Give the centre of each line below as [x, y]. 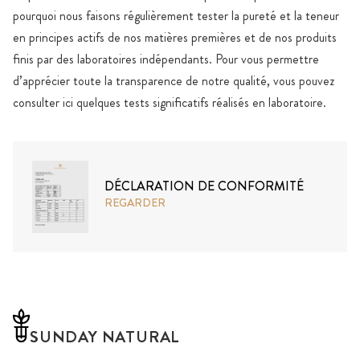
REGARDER [135, 202]
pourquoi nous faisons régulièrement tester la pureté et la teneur [176, 15]
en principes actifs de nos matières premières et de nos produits [175, 37]
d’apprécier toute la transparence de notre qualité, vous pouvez [174, 80]
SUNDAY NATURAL [105, 337]
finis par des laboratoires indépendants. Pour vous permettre [166, 59]
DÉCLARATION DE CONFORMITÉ [204, 186]
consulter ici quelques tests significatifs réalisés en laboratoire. [170, 102]
